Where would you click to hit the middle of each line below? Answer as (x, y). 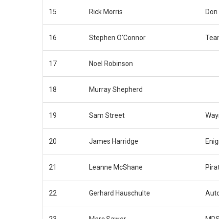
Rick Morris (106, 11)
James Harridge (114, 141)
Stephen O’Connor (117, 37)
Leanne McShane (116, 167)
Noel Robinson (111, 63)
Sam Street (107, 115)
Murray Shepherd (116, 89)
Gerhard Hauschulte (120, 193)
